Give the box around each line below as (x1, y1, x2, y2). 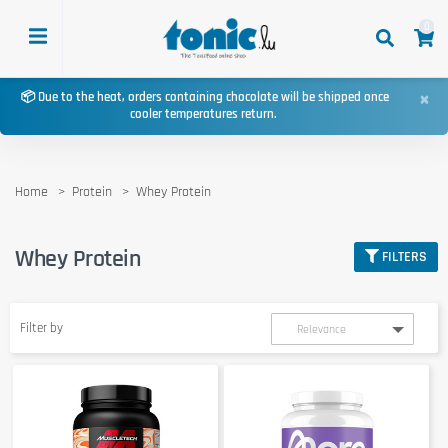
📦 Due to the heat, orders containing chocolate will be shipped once (20, 89, 389, 106)
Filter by (20, 319, 63, 336)
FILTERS (382, 247, 427, 266)
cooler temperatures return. (129, 106, 280, 123)
